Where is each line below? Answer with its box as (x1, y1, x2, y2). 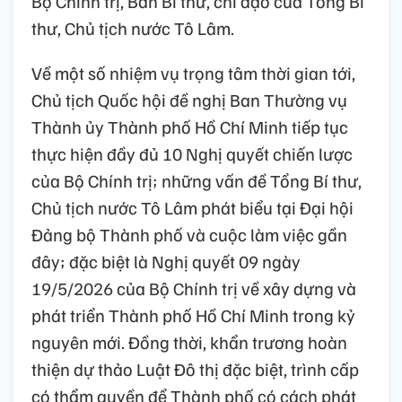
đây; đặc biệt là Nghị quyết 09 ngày (31, 249, 301, 273)
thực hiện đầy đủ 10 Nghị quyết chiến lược (31, 141, 353, 165)
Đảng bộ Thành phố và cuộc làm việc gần (31, 222, 347, 246)
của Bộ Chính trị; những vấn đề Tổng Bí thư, (31, 168, 362, 192)
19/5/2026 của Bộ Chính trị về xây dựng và (31, 275, 356, 300)
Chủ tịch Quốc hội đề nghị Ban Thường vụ (31, 87, 347, 111)
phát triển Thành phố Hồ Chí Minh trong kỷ (31, 302, 355, 327)
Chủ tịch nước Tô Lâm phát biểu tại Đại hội (31, 195, 354, 219)
